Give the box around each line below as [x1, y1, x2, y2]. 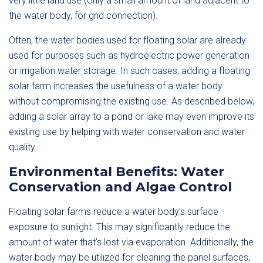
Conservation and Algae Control [9, 179, 232, 195]
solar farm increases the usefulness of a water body [9, 80, 222, 92]
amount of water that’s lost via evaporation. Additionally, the [9, 237, 254, 248]
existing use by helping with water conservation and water [9, 126, 245, 137]
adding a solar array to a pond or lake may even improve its [9, 111, 254, 122]
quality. [9, 141, 37, 153]
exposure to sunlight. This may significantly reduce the [9, 221, 230, 232]
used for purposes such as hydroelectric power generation [9, 50, 249, 61]
